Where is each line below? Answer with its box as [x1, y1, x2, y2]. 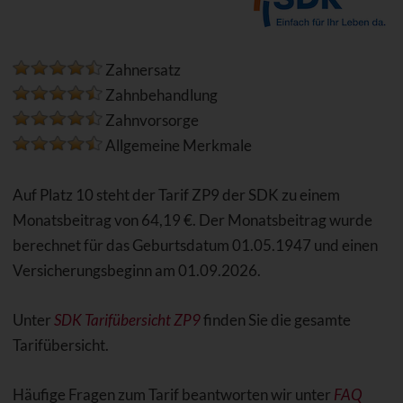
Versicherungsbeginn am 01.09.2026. [12, 261, 261, 281]
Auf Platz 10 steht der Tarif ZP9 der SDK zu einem [12, 185, 340, 205]
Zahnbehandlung [102, 85, 218, 105]
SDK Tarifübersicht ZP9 [53, 310, 201, 330]
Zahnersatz [102, 60, 181, 80]
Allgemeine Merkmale [102, 136, 252, 156]
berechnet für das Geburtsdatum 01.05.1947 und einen [12, 236, 378, 255]
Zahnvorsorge [102, 111, 199, 130]
